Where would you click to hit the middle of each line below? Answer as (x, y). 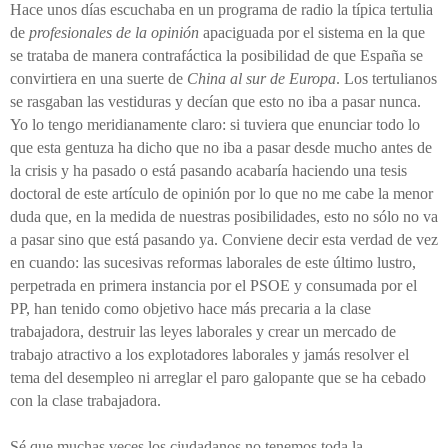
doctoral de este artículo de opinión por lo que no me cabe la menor (221, 194)
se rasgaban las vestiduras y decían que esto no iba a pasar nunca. (215, 102)
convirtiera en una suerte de (98, 79)
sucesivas (133, 263)
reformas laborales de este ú (252, 263)
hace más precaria (254, 309)
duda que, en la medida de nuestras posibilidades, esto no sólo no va (224, 217)
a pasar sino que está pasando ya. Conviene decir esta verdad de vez (224, 240)
